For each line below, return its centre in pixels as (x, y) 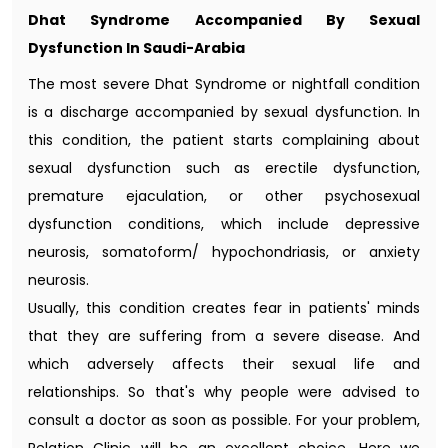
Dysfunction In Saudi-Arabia (136, 47)
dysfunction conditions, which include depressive (224, 223)
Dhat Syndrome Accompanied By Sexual (224, 19)
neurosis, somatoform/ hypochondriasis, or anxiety (224, 251)
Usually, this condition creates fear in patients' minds (224, 307)
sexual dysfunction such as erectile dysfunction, (224, 167)
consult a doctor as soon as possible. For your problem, (224, 419)
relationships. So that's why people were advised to (224, 391)
